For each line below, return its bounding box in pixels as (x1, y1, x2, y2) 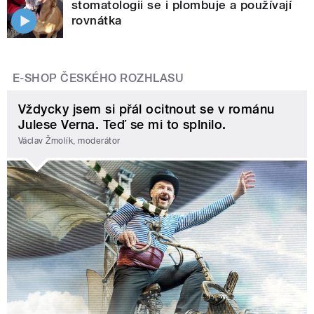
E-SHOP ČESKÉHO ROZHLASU (13, 71, 184, 85)
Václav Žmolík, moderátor (18, 136, 121, 146)
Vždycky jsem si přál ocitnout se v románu (18, 101, 275, 116)
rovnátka (71, 13, 122, 27)
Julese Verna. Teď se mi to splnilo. (18, 116, 226, 132)
